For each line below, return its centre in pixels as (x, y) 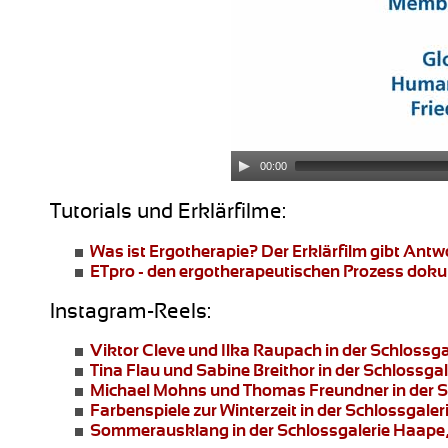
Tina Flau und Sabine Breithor (202, 370)
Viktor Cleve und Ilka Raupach (206, 350)
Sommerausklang (159, 430)
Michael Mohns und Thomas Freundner (239, 390)
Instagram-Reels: (130, 310)
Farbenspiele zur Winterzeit (193, 410)
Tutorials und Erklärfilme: (168, 211)
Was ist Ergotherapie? (174, 250)
